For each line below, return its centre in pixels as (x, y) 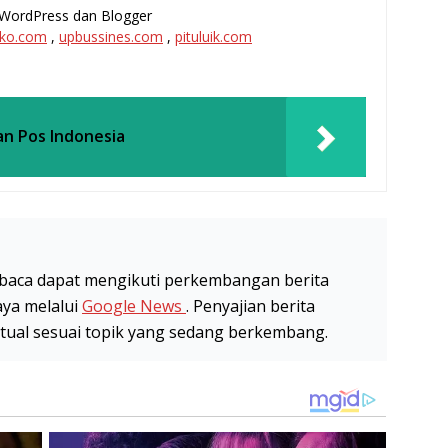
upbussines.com (111, 36)
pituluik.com (213, 36)
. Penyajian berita (250, 306)
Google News (134, 306)
